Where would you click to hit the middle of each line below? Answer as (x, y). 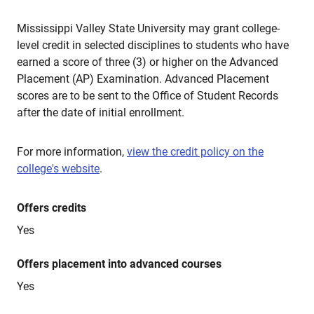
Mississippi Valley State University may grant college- (148, 28)
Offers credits (52, 208)
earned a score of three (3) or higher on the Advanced (148, 62)
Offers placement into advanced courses (119, 264)
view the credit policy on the (195, 152)
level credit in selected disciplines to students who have (153, 45)
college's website (58, 169)
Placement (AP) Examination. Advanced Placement (143, 79)
